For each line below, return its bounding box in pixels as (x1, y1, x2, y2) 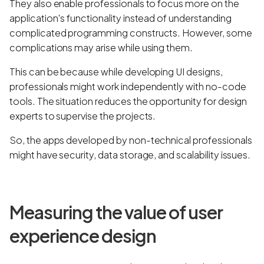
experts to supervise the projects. (9, 109, 158, 122)
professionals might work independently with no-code (9, 80, 246, 93)
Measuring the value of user (9, 200, 223, 223)
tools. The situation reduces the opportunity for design (9, 94, 247, 107)
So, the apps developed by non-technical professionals (9, 133, 252, 146)
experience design (9, 224, 156, 247)
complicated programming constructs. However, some (9, 26, 252, 39)
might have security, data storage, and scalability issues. (9, 148, 253, 161)
